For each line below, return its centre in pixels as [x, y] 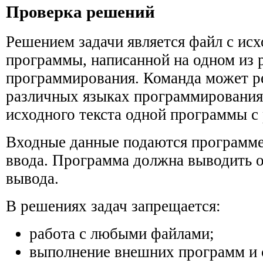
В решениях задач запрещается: [113, 206]
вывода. [32, 178]
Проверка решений [80, 12]
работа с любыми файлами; [122, 233]
